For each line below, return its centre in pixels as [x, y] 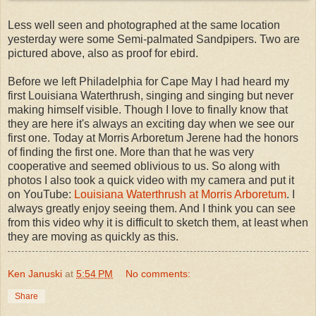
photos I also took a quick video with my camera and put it [151, 180]
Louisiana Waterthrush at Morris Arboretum [180, 194]
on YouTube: [41, 194]
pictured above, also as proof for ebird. [103, 53]
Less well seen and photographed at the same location [144, 25]
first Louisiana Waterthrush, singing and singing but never [151, 95]
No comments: [158, 273]
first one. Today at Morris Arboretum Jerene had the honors [153, 138]
